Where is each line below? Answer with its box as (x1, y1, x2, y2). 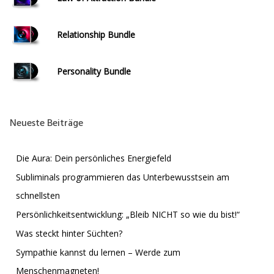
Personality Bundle (57, 65, 131, 77)
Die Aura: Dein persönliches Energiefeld (16, 152, 174, 164)
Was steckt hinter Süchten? (16, 227, 122, 239)
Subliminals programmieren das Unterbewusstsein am (16, 171, 229, 183)
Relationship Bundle (57, 28, 135, 40)
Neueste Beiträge (10, 115, 83, 131)
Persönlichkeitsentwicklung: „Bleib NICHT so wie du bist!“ (16, 208, 240, 220)
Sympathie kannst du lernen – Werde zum (16, 246, 180, 258)
